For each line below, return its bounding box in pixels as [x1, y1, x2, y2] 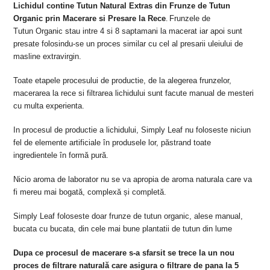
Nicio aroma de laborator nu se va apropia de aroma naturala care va [13, 174, 253, 184]
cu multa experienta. [13, 101, 85, 110]
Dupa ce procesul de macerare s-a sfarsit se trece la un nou [13, 248, 235, 257]
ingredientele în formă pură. [13, 150, 109, 160]
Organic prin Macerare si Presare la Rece [13, 13, 166, 23]
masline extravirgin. [13, 51, 82, 61]
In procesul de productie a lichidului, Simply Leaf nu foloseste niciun [13, 125, 251, 134]
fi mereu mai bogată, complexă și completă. [13, 187, 167, 196]
